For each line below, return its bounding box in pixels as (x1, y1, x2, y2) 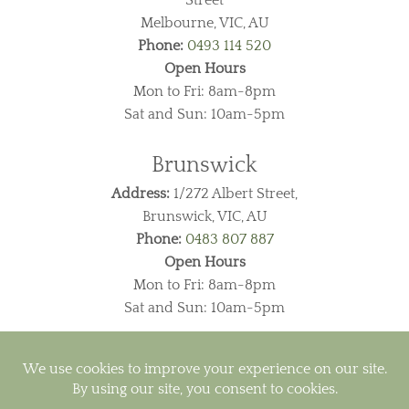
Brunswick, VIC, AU (142, 207, 267, 225)
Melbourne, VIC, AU (140, 14, 269, 31)
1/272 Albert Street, (170, 184, 298, 202)
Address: (111, 184, 170, 202)
